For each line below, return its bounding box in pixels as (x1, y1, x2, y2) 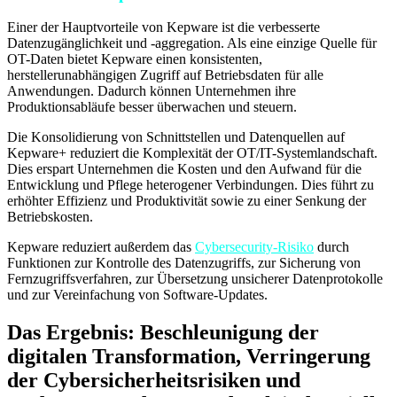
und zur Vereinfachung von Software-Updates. (7, 287, 268, 303)
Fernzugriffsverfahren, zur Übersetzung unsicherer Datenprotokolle (7, 271, 383, 287)
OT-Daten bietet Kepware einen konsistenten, (7, 51, 262, 67)
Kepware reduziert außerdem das (7, 239, 195, 255)
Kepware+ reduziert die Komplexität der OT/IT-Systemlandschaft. (7, 145, 378, 161)
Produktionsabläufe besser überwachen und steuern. (7, 99, 297, 115)
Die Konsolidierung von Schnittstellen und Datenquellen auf (7, 129, 345, 145)
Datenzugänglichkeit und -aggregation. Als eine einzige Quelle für (7, 35, 377, 51)
